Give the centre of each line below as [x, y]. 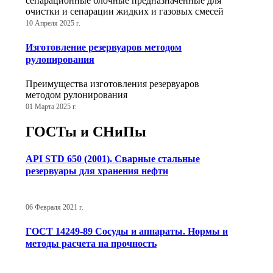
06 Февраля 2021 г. [55, 207]
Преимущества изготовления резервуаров [112, 84]
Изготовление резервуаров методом [104, 47]
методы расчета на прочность [91, 243]
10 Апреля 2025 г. [53, 23]
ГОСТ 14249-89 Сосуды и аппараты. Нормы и [127, 231]
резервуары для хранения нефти [97, 171]
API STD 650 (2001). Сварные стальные [113, 159]
